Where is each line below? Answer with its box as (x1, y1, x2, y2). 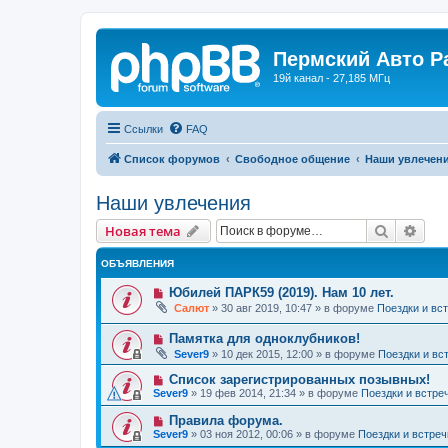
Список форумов (124, 152, 220, 165)
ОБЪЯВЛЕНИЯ (101, 257, 174, 269)
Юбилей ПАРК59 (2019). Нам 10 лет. (168, 284, 394, 300)
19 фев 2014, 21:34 (200, 387, 296, 400)
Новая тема (105, 221, 181, 240)
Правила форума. (168, 413, 283, 429)
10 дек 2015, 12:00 (221, 348, 313, 361)
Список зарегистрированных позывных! (168, 372, 430, 388)
